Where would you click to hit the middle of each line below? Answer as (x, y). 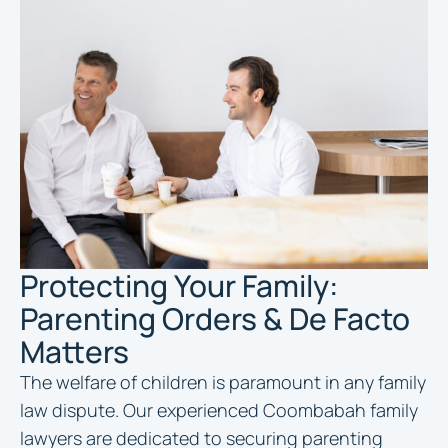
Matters (74, 351)
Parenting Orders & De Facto (215, 318)
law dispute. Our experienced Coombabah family (219, 410)
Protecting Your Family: (179, 285)
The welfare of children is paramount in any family (223, 382)
